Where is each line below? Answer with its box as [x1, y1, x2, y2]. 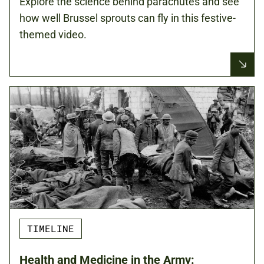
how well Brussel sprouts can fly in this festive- [19, 11, 236, 24]
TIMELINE [27, 222, 74, 235]
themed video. [19, 28, 87, 41]
